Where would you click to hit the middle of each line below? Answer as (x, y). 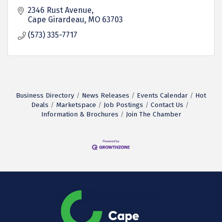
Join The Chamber (153, 114)
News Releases (106, 95)
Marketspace (76, 105)
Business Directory (45, 95)
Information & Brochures (80, 114)
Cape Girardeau (56, 20)
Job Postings (123, 105)
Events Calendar (162, 95)
